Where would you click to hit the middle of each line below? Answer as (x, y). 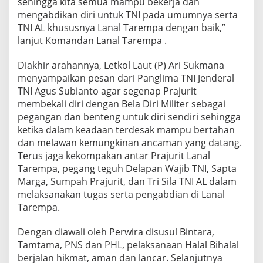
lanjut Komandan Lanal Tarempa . (92, 40)
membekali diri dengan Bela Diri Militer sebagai (122, 104)
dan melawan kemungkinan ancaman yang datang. (130, 142)
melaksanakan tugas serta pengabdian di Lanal (121, 194)
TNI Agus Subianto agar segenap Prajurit (107, 91)
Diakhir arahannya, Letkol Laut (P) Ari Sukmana (121, 65)
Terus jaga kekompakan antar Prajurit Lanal (114, 155)
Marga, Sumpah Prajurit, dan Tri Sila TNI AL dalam (127, 181)
